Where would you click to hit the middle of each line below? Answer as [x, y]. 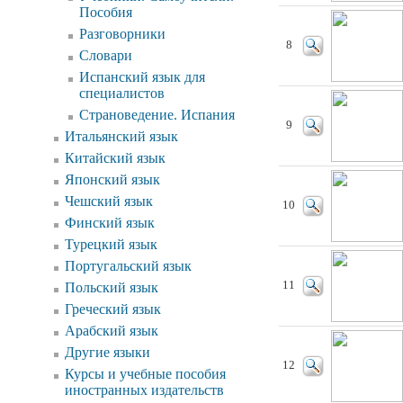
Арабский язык [112, 331]
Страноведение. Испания [157, 115]
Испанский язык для [142, 77]
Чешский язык [109, 201]
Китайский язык [115, 158]
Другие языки [107, 352]
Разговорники [122, 34]
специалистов [122, 93]
